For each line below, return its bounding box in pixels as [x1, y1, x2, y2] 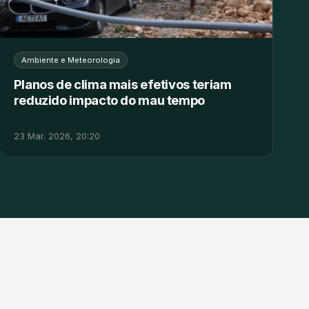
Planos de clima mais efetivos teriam [13, 77, 232, 92]
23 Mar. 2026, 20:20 [13, 131, 100, 142]
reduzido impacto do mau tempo [13, 92, 205, 108]
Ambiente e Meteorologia [21, 55, 120, 66]
